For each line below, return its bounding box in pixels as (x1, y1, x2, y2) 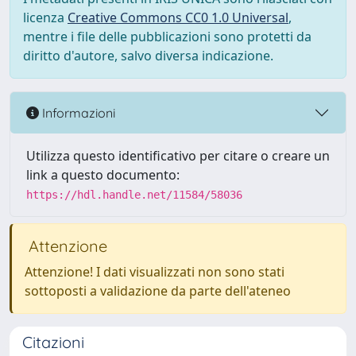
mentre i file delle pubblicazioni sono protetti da (23, 28, 311, 45)
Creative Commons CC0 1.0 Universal (68, 9, 288, 26)
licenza (23, 9, 68, 26)
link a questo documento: (26, 166, 180, 184)
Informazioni (39, 104, 115, 121)
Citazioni (22, 332, 84, 352)
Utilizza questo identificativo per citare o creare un (26, 147, 330, 164)
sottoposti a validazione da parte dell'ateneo (25, 282, 291, 300)
